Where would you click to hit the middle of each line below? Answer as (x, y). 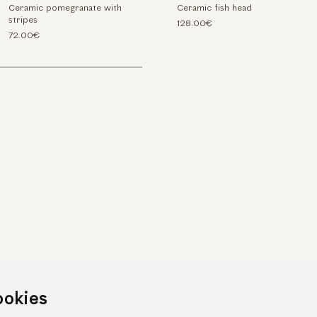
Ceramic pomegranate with (65, 8)
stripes (23, 20)
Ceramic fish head (214, 8)
